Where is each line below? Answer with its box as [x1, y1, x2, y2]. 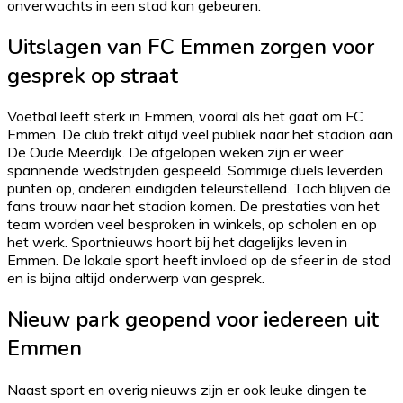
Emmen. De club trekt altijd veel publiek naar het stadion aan [7, 125, 393, 144]
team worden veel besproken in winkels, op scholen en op [7, 215, 377, 234]
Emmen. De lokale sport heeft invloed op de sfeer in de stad [7, 251, 390, 270]
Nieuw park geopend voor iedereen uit [7, 305, 379, 335]
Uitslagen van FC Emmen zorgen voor [7, 31, 374, 61]
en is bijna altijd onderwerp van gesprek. [7, 269, 264, 288]
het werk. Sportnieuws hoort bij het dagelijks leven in [7, 233, 347, 252]
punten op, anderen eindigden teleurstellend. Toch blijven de [7, 179, 390, 198]
